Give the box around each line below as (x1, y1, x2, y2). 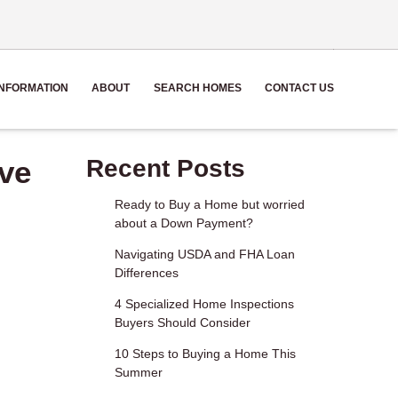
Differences (114, 265, 179, 280)
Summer (114, 364, 163, 379)
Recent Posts (86, 154, 245, 182)
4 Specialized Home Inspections (114, 296, 294, 311)
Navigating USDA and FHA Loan (114, 246, 295, 261)
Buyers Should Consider (114, 314, 251, 330)
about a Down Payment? (114, 215, 253, 230)
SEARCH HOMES (153, 82, 242, 95)
